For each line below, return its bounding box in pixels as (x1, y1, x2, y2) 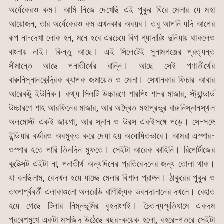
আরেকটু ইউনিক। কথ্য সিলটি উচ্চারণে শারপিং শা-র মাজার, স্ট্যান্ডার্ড (8, 88, 215, 99)
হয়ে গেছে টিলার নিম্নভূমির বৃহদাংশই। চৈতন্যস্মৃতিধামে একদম (8, 200, 215, 211)
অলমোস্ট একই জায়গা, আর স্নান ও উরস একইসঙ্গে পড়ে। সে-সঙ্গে (8, 116, 215, 127)
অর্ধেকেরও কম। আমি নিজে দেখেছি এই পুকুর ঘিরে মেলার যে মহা (8, 4, 215, 15)
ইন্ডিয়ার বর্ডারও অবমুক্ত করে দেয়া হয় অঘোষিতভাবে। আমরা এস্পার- (8, 130, 215, 141)
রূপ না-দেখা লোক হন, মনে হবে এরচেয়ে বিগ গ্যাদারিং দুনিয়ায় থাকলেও (8, 32, 215, 43)
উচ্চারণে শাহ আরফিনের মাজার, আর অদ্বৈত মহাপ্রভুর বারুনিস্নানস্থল (8, 102, 215, 113)
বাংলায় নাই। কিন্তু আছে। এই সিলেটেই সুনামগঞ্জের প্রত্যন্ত (8, 46, 215, 57)
